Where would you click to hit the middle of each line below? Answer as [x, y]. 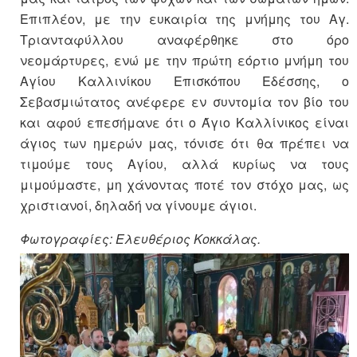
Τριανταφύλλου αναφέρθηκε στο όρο [184, 40]
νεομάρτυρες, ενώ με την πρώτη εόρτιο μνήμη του [184, 61]
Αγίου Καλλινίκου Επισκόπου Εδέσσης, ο [184, 81]
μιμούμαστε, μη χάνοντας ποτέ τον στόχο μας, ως [184, 185]
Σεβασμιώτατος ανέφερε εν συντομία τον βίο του [184, 102]
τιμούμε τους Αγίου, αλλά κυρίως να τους [184, 164]
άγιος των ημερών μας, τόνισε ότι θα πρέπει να [184, 143]
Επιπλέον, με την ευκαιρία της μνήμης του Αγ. [184, 19]
